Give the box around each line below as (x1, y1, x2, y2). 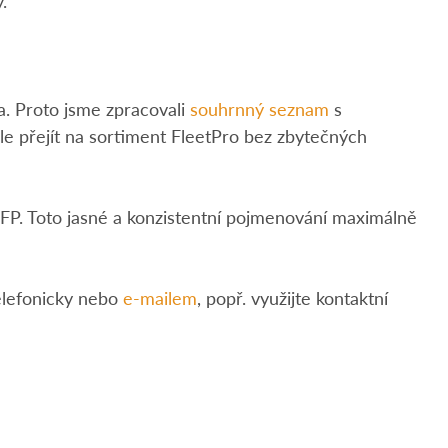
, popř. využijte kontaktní (197, 284, 388, 310)
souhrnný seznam (190, 95, 329, 121)
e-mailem (123, 284, 197, 310)
